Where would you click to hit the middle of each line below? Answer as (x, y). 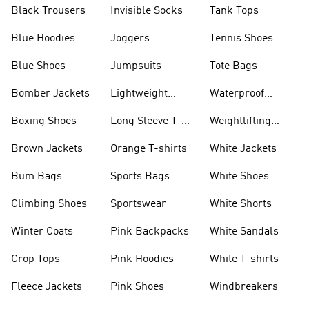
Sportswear (138, 204)
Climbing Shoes (49, 204)
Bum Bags (37, 177)
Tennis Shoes (241, 39)
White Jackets (243, 149)
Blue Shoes (38, 66)
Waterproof (237, 94)
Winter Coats (42, 232)
